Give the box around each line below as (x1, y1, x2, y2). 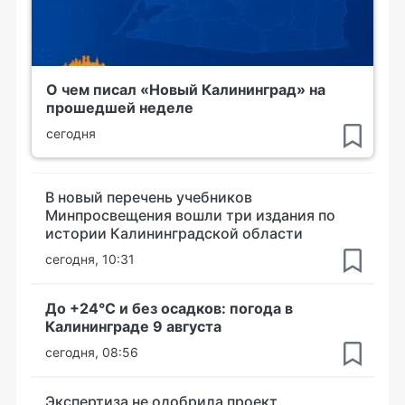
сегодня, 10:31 (45, 250, 135, 267)
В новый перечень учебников (45, 187, 252, 206)
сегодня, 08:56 (45, 344, 138, 360)
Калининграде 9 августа (45, 316, 221, 335)
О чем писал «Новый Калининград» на (46, 80, 325, 99)
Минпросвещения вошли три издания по (45, 205, 335, 224)
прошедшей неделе (46, 98, 193, 117)
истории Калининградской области (45, 223, 303, 242)
